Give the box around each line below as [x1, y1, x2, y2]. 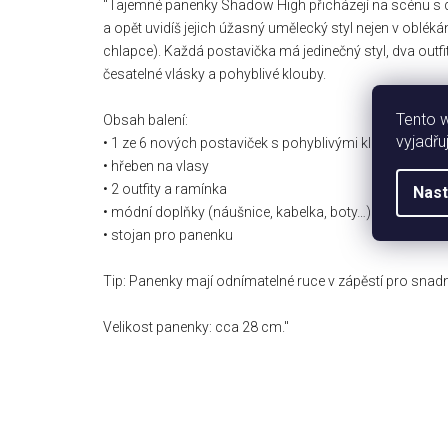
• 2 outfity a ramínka [103, 180, 227, 197]
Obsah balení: [103, 111, 188, 128]
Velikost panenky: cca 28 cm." [103, 318, 289, 335]
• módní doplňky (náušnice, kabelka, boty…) [103, 203, 371, 220]
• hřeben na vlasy [103, 157, 209, 174]
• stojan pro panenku [103, 226, 233, 243]
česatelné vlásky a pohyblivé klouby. [103, 65, 326, 82]
